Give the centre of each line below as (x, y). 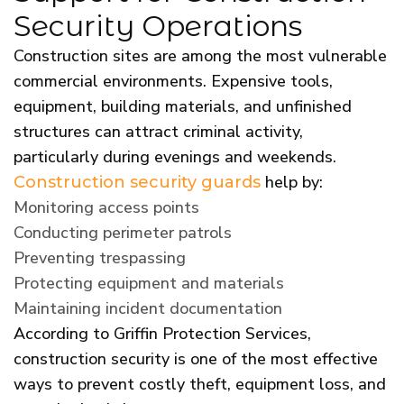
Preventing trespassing (100, 257)
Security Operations (158, 25)
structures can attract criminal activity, (158, 131)
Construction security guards (137, 182)
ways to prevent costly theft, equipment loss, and (200, 384)
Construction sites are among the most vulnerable (200, 55)
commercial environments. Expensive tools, (173, 81)
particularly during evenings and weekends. (175, 156)
